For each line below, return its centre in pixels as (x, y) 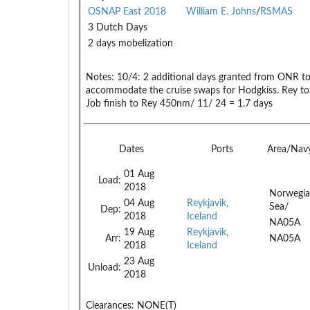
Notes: (100, 77)
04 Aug (139, 203)
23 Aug (139, 261)
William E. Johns (221, 11)
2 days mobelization (130, 43)
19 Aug (139, 232)
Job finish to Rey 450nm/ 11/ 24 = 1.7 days (179, 103)
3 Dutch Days (118, 27)
